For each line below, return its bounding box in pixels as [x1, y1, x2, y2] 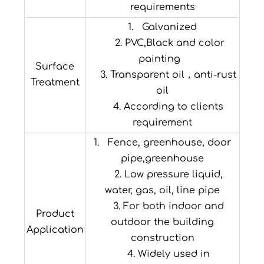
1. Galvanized [128, 22, 197, 33]
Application [26, 225, 84, 236]
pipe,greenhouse [121, 153, 204, 164]
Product [35, 209, 74, 220]
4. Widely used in [115, 249, 210, 260]
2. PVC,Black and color [100, 38, 225, 49]
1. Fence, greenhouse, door [94, 137, 232, 148]
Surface [35, 61, 75, 72]
